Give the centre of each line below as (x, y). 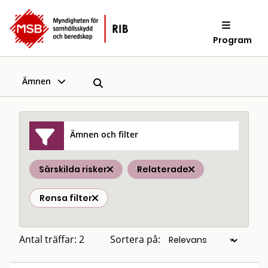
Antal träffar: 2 (52, 239)
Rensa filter (66, 198)
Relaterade (163, 169)
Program (233, 40)
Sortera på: (135, 239)
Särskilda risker (73, 169)
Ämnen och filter (104, 134)
